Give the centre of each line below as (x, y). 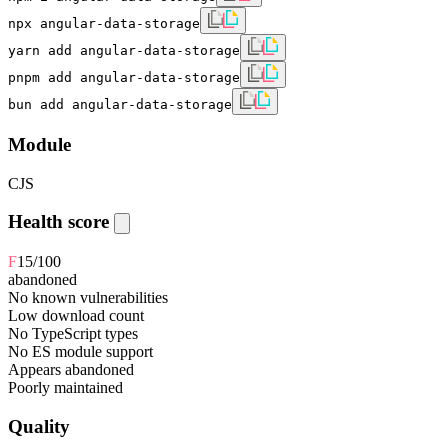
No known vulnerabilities (88, 298)
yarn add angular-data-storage (124, 51)
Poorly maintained (65, 388)
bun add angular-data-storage (120, 105)
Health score (61, 222)
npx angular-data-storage (104, 24)
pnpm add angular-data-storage (124, 78)
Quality (39, 426)
